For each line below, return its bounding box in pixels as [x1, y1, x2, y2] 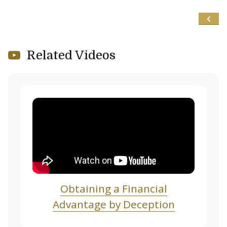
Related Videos [26, 48, 116, 62]
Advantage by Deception [52, 197, 175, 211]
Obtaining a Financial [60, 181, 167, 196]
